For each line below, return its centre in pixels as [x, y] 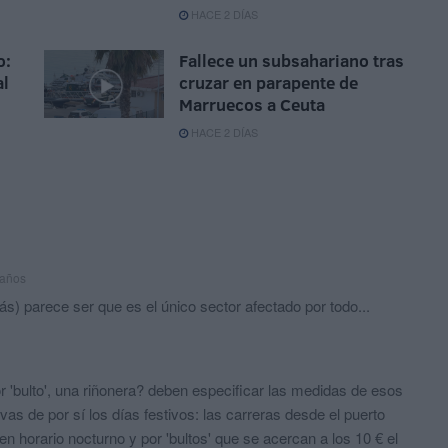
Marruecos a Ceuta [252, 105]
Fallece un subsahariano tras [291, 61]
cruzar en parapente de [268, 83]
